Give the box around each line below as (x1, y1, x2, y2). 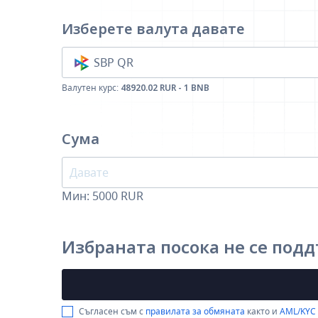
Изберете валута (62, 19, 192, 38)
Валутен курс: (62, 82, 121, 94)
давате (192, 19, 245, 38)
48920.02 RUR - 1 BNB (121, 82, 209, 94)
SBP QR (94, 55, 133, 70)
